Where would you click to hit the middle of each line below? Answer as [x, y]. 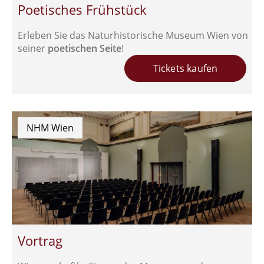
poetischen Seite [83, 48]
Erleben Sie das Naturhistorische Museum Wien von [133, 35]
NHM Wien [50, 128]
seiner [32, 48]
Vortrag [40, 240]
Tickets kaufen [185, 68]
